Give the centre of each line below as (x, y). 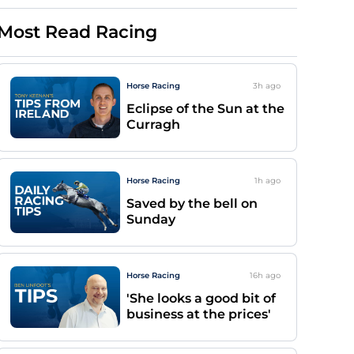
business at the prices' (199, 314)
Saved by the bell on (192, 203)
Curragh (153, 124)
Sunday (151, 219)
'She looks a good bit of (201, 298)
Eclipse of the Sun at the (205, 109)
